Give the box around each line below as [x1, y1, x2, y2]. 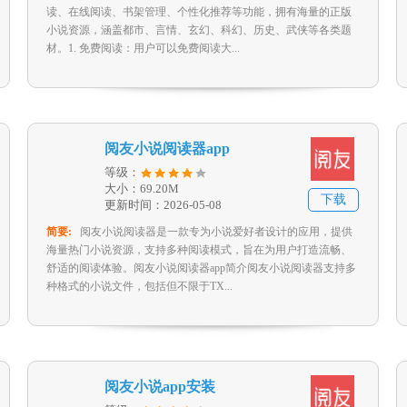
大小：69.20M [104, 182, 179, 195]
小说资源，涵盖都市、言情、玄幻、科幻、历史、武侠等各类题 [46, 24, 352, 36]
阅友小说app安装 [104, 379, 215, 394]
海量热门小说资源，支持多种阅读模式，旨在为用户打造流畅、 [46, 243, 352, 256]
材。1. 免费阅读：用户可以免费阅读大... [46, 42, 240, 55]
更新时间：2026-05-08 [104, 198, 222, 212]
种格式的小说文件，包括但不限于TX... [46, 280, 233, 293]
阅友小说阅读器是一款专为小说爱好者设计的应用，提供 [80, 225, 352, 238]
